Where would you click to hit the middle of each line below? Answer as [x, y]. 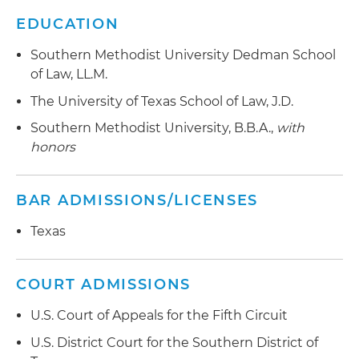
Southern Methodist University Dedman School [183, 55]
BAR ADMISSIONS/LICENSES [137, 201]
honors [53, 147]
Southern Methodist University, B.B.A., [153, 128]
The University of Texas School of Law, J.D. [162, 101]
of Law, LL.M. [69, 74]
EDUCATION [68, 24]
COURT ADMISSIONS [104, 285]
